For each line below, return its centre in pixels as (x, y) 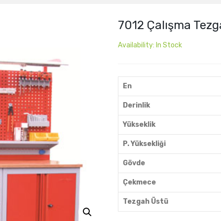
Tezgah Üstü (146, 202)
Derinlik (136, 105)
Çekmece (139, 182)
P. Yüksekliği (144, 144)
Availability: (137, 45)
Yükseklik (139, 125)
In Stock (169, 45)
